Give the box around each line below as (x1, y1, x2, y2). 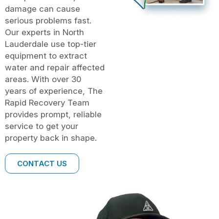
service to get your (5, 121, 78, 131)
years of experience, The (5, 86, 103, 96)
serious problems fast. (5, 15, 91, 25)
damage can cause (5, 3, 80, 14)
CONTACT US (17, 158, 67, 168)
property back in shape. (5, 132, 97, 143)
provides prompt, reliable (5, 109, 102, 119)
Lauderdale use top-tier (5, 39, 96, 49)
